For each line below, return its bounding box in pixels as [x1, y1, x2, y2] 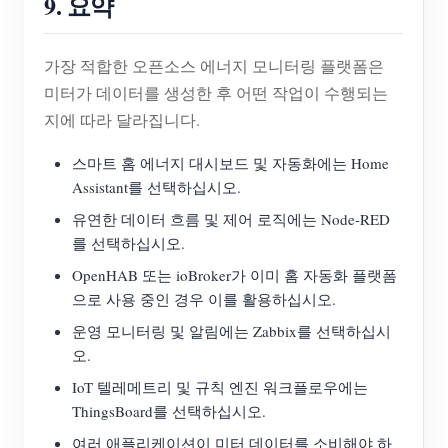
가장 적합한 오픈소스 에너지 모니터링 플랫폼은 [44, 55, 384, 77]
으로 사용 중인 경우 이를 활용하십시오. [72, 289, 336, 310]
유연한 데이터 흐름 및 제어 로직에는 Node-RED [72, 209, 390, 230]
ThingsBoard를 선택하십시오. [72, 401, 266, 422]
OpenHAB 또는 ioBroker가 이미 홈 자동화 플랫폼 [72, 265, 397, 286]
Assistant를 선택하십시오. [72, 177, 241, 198]
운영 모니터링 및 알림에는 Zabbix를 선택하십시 [72, 321, 391, 342]
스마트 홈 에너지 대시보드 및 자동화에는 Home [72, 153, 389, 174]
